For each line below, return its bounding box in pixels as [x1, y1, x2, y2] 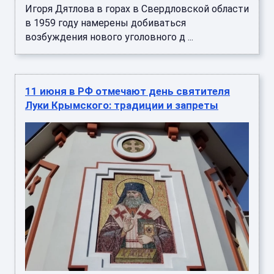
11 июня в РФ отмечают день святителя [25, 84, 230, 97]
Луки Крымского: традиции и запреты [25, 98, 218, 111]
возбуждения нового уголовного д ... [25, 31, 193, 43]
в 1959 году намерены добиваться [25, 17, 186, 29]
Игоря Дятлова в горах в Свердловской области [25, 2, 249, 15]
